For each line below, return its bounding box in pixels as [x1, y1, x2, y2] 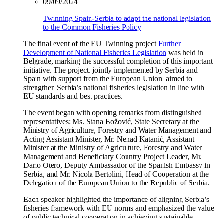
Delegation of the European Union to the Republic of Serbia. [23, 179, 210, 187]
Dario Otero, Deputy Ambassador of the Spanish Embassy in [23, 161, 210, 170]
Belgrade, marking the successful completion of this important [23, 57, 213, 66]
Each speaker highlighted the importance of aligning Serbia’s [23, 195, 209, 204]
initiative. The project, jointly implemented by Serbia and [23, 66, 198, 74]
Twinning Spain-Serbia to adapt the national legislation [43, 14, 211, 23]
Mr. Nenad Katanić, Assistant [104, 135, 194, 144]
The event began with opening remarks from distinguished [23, 109, 202, 117]
